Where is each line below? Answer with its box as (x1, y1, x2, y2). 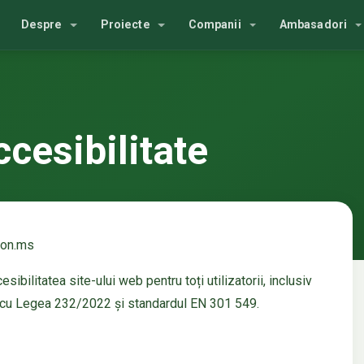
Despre (20, 17, 66, 31)
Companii (188, 17, 245, 31)
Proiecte (100, 17, 154, 31)
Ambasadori (279, 17, 351, 31)
